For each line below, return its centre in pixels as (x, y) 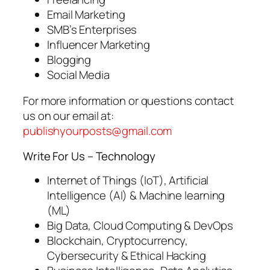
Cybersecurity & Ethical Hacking (127, 256)
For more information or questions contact (128, 101)
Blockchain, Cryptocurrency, (118, 241)
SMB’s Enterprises (92, 29)
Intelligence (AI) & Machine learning (136, 196)
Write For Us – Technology (89, 156)
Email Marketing (86, 14)
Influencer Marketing (99, 44)
